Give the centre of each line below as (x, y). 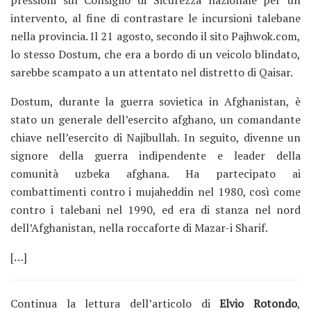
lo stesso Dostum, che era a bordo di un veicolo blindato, (155, 54)
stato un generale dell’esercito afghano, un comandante (155, 119)
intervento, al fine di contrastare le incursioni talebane (155, 18)
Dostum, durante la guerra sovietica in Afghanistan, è (155, 101)
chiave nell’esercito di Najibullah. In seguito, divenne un (155, 137)
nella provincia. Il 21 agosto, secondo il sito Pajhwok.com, (155, 36)
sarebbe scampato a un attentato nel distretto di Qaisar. (152, 72)
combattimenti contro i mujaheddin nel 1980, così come (155, 192)
